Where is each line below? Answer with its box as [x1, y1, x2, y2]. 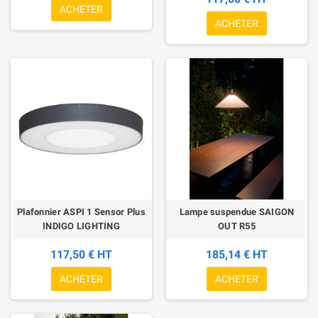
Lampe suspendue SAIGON [179, 207, 295, 218]
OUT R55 [218, 221, 256, 232]
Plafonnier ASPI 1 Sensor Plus [17, 207, 146, 218]
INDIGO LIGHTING [43, 221, 120, 232]
